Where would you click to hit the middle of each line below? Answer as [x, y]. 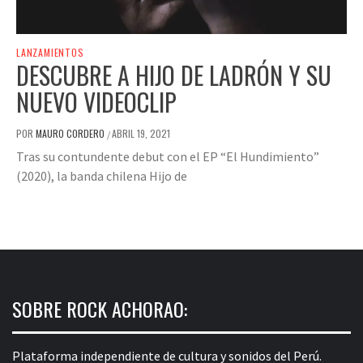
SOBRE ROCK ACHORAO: [100, 308]
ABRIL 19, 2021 [141, 133]
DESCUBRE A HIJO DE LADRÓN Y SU [174, 75]
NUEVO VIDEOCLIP [96, 101]
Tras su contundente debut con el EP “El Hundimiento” [168, 156]
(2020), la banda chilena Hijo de [102, 175]
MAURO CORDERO [71, 133]
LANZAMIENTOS [50, 52]
